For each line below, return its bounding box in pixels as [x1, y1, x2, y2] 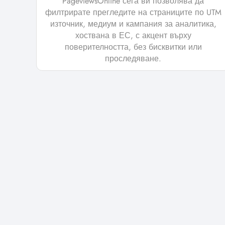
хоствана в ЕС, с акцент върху [75, 30, 191, 42]
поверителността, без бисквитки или [64, 41, 202, 53]
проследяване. [105, 53, 161, 65]
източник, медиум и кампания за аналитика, [50, 18, 216, 30]
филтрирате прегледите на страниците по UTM [45, 7, 221, 19]
